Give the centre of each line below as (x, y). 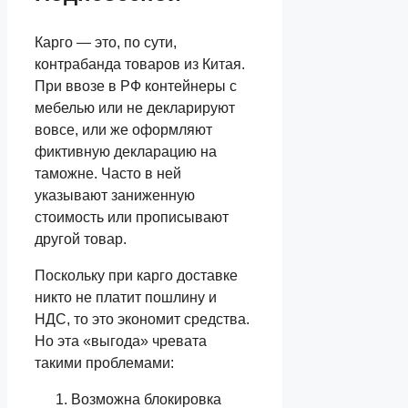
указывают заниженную (115, 196)
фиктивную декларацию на (126, 152)
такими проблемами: (104, 363)
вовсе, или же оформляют (123, 130)
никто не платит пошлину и (126, 298)
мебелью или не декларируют (135, 108)
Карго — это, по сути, (106, 43)
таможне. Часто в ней (108, 174)
